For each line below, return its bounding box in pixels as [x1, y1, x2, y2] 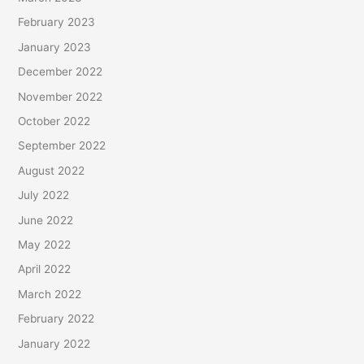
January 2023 [18, 40, 92, 54]
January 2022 [18, 336, 91, 350]
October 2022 [18, 114, 91, 128]
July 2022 [18, 188, 70, 202]
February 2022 [18, 312, 95, 326]
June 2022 [18, 213, 74, 227]
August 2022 [18, 163, 85, 177]
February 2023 [18, 15, 96, 29]
